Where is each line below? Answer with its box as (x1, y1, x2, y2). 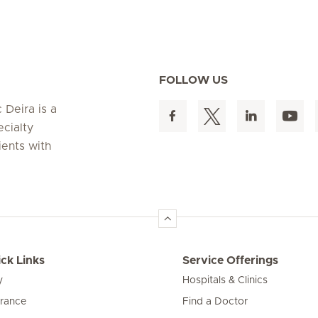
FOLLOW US (159, 74, 228, 86)
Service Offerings (182, 254, 279, 266)
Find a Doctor (182, 296, 248, 307)
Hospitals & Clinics (182, 275, 268, 285)
